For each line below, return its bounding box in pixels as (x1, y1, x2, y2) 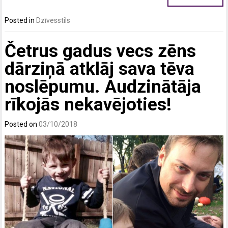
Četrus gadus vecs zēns (5, 40, 196, 62)
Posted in (5, 16, 37, 25)
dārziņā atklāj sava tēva (5, 58, 195, 79)
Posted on (5, 120, 39, 128)
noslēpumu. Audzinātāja (5, 76, 202, 97)
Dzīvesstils (36, 16, 71, 25)
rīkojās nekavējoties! (5, 94, 172, 115)
